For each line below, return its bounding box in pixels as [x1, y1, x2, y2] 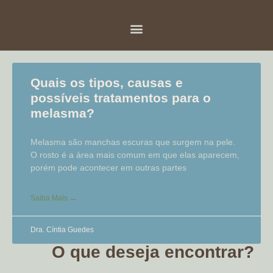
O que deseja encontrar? [52, 243, 255, 261]
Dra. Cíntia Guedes [30, 225, 94, 234]
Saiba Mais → [30, 194, 77, 202]
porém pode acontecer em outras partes [30, 163, 186, 172]
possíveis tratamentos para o [30, 91, 211, 105]
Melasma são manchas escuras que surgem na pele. [30, 137, 235, 147]
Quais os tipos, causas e [30, 76, 183, 90]
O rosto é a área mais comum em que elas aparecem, [30, 150, 239, 160]
